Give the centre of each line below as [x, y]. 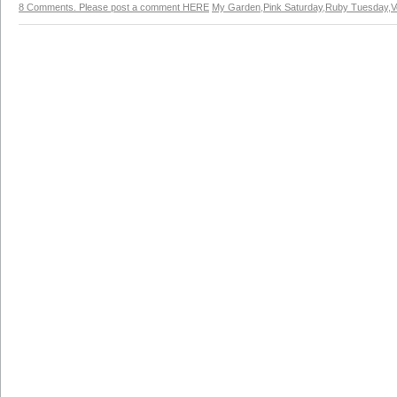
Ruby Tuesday [357, 7]
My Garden [236, 7]
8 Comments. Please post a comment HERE [114, 7]
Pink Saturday [293, 7]
